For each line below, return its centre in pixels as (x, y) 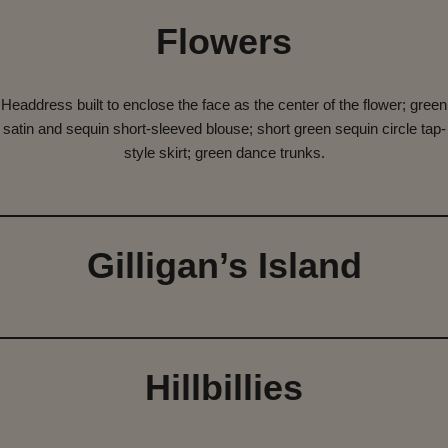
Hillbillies (224, 388)
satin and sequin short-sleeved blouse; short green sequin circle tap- (224, 129)
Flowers (224, 42)
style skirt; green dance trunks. (224, 153)
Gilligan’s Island (224, 266)
